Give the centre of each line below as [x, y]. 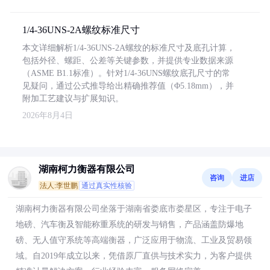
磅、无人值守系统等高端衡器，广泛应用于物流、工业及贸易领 [134, 240]
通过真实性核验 [107, 186]
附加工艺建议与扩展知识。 [73, 99]
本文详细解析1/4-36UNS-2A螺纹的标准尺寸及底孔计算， [129, 48]
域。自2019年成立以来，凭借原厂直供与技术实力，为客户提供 [134, 256]
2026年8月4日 [48, 115]
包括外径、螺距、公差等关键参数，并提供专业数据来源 [128, 61]
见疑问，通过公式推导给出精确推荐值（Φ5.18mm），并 [128, 86]
